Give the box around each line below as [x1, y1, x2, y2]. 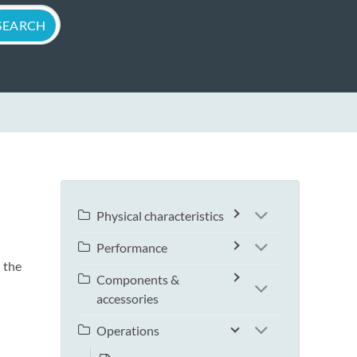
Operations [96, 323, 159, 339]
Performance [96, 240, 167, 256]
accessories [96, 291, 159, 307]
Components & [96, 272, 179, 288]
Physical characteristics [96, 208, 224, 224]
